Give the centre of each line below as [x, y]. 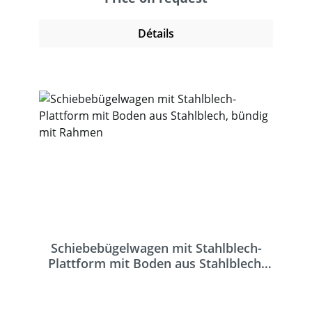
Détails [156, 33]
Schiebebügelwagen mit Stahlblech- [156, 248]
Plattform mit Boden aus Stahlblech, [156, 263]
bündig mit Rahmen [156, 279]
